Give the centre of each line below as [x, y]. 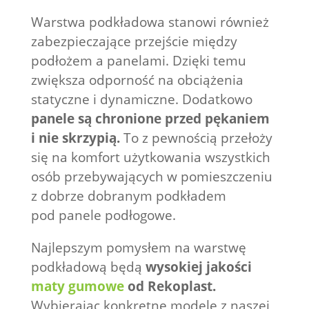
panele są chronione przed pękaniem [150, 118]
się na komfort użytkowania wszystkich [150, 157]
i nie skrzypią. [75, 138]
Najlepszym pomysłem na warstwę [138, 247]
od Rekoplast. [170, 286]
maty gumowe [77, 286]
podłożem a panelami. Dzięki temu [138, 60]
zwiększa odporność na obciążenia [137, 80]
